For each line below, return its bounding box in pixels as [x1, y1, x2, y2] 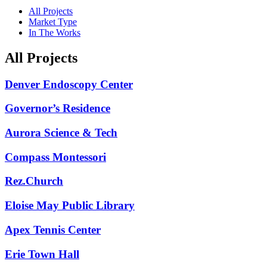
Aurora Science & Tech [5, 126, 117, 139]
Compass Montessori [5, 150, 106, 163]
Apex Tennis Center [5, 223, 101, 236]
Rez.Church [5, 175, 63, 188]
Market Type [29, 16, 77, 27]
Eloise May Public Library [5, 199, 135, 212]
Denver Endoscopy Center [5, 77, 133, 91]
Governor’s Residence [5, 102, 110, 115]
